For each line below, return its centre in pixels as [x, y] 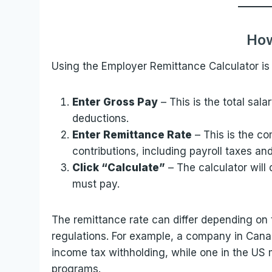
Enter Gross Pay [115, 102]
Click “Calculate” [119, 167]
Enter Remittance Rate [132, 134]
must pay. [96, 184]
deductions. [101, 118]
